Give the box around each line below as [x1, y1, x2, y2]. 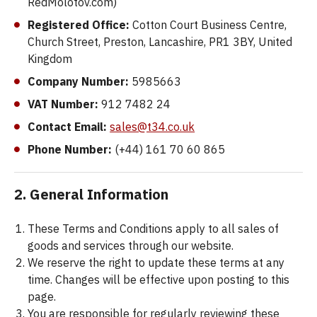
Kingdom [28, 52, 73, 66]
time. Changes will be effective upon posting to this [28, 272, 290, 287]
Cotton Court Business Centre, [129, 18, 287, 32]
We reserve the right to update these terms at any [28, 255, 285, 270]
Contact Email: [28, 120, 108, 134]
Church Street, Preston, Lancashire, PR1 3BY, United [28, 35, 293, 49]
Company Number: [28, 74, 129, 88]
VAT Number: [28, 97, 99, 111]
